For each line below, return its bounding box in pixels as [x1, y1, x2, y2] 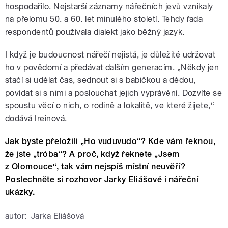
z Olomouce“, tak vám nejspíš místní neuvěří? [5, 162, 186, 172]
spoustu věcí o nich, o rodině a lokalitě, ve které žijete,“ [5, 101, 215, 111]
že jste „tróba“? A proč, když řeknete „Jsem [5, 149, 180, 159]
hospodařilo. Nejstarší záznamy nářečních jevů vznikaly [5, 2, 213, 12]
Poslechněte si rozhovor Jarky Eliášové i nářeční [5, 175, 199, 185]
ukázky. [5, 187, 35, 197]
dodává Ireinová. [5, 113, 67, 124]
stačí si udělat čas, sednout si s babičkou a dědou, [5, 75, 196, 85]
